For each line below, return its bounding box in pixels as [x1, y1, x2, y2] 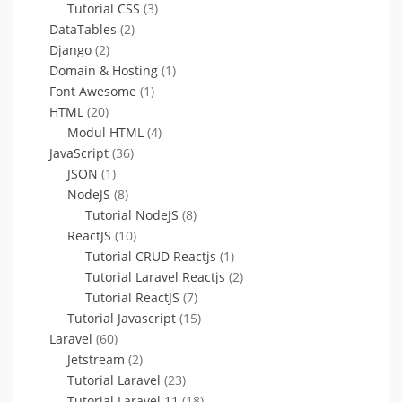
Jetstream [67, 351, 125, 368]
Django [49, 41, 92, 58]
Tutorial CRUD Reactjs [85, 248, 216, 265]
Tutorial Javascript [67, 310, 176, 327]
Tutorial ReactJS [85, 289, 179, 306]
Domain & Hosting [49, 62, 158, 79]
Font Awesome [49, 83, 136, 100]
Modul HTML [67, 124, 144, 141]
